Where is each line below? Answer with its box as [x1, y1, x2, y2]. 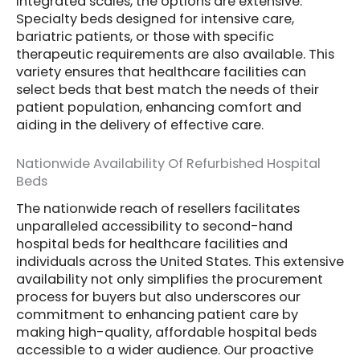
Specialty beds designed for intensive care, [16, 9, 294, 28]
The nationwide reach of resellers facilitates [16, 198, 300, 218]
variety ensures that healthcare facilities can [16, 62, 306, 81]
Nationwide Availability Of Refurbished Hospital [16, 154, 321, 174]
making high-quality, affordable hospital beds [16, 322, 317, 342]
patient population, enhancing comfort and [16, 97, 301, 117]
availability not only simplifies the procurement [16, 269, 323, 288]
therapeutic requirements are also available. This [16, 44, 334, 63]
